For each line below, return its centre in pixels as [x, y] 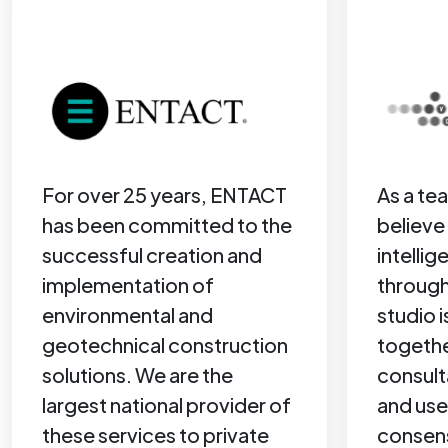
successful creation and [152, 254]
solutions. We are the [137, 374]
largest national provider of [166, 404]
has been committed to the [167, 224]
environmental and [127, 314]
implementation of [128, 284]
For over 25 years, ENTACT [164, 194]
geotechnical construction [165, 344]
